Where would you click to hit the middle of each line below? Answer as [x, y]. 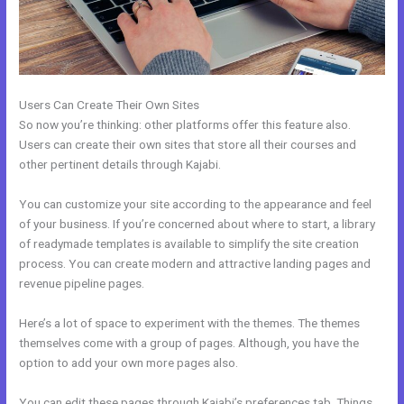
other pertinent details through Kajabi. [120, 164]
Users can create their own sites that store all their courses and [188, 144]
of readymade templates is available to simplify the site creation [189, 243]
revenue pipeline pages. [82, 283]
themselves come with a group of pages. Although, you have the [189, 342]
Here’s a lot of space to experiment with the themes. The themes [190, 322]
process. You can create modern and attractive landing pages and [195, 263]
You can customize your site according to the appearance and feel [196, 203]
